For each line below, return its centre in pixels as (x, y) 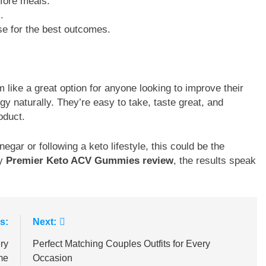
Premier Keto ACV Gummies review (90, 160)
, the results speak (215, 160)
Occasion (52, 258)
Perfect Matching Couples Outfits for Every (121, 244)
